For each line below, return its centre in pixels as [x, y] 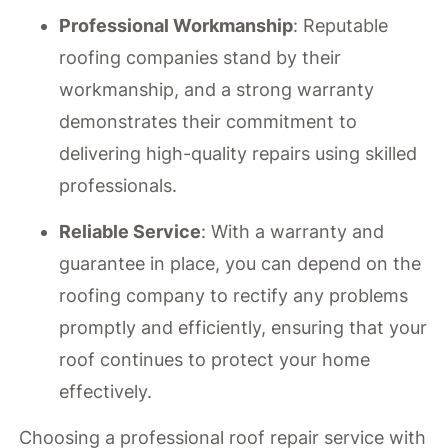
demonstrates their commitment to [208, 121]
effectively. [106, 392]
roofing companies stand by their [200, 57]
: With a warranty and [293, 232]
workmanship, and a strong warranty [217, 89]
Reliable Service [130, 232]
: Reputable [341, 25]
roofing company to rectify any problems [234, 296]
